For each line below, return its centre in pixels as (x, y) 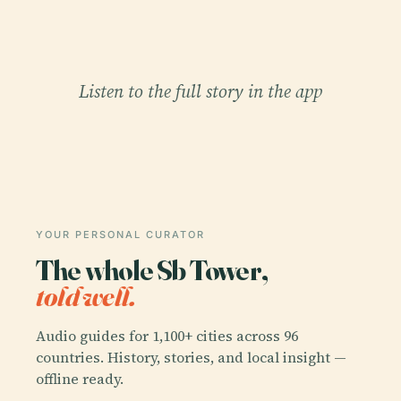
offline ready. (80, 378)
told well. (86, 296)
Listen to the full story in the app (200, 91)
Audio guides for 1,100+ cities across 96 (167, 335)
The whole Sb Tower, (152, 270)
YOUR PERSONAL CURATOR (120, 235)
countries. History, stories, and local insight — (191, 357)
